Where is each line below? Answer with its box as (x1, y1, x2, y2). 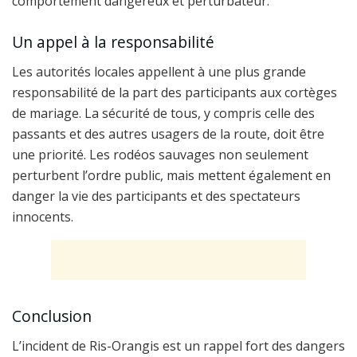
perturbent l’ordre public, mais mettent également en (12, 166, 331, 184)
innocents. (12, 207, 73, 226)
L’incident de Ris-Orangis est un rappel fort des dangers (12, 337, 345, 355)
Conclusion (12, 305, 92, 328)
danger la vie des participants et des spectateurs (12, 186, 300, 205)
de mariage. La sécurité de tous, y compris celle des (12, 104, 315, 122)
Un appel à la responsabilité (12, 31, 214, 53)
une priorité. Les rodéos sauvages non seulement (12, 145, 308, 163)
